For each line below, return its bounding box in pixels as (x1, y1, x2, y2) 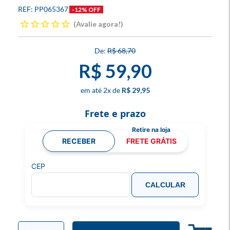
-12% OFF (72, 6, 101, 13)
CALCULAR (145, 181, 185, 189)
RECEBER (62, 136, 95, 145)
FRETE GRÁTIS (126, 136, 177, 145)
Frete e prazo (84, 107, 146, 120)
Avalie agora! (76, 20, 121, 28)
